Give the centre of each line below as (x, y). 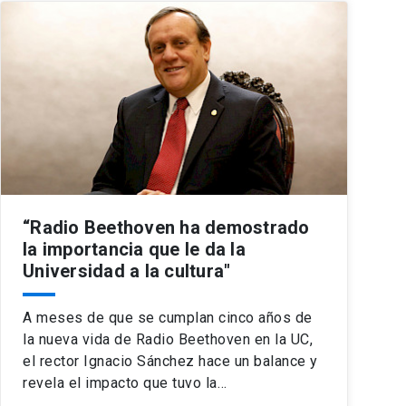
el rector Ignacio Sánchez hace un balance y (170, 362)
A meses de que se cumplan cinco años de (168, 318)
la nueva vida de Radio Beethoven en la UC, (168, 340)
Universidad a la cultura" (127, 271)
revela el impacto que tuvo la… (125, 383)
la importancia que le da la (134, 250)
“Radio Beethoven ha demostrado (166, 228)
